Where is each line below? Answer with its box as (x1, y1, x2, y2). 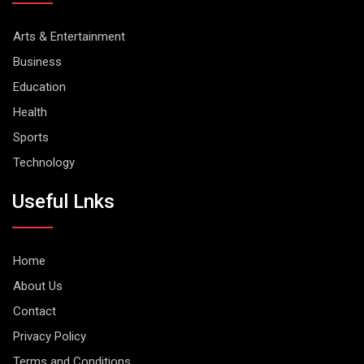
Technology (13, 155, 75, 171)
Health (13, 105, 47, 120)
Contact (13, 303, 56, 318)
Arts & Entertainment (13, 29, 125, 45)
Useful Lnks (12, 189, 115, 213)
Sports (13, 130, 49, 145)
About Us (13, 278, 63, 293)
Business (13, 54, 62, 70)
